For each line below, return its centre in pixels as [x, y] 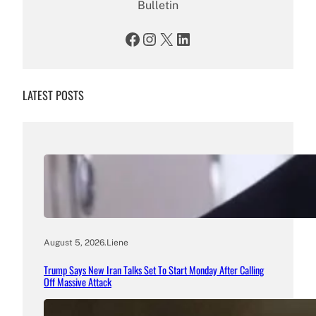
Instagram [148, 38]
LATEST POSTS [53, 95]
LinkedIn [179, 38]
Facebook [128, 38]
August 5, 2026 [74, 243]
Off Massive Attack [78, 282]
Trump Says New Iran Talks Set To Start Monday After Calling [154, 270]
